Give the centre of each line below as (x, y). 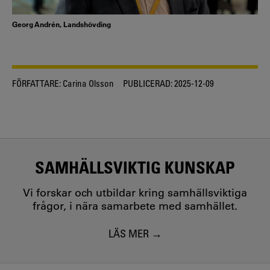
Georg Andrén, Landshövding (61, 24)
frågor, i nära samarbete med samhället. (135, 206)
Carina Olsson (87, 83)
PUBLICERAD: (148, 83)
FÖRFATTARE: (36, 83)
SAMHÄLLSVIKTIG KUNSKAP (135, 167)
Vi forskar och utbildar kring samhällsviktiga (135, 193)
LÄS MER (128, 233)
